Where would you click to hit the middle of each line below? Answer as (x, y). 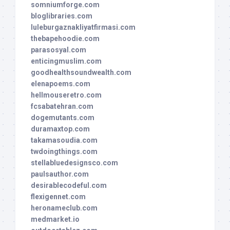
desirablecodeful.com (69, 186)
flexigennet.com (58, 197)
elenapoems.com (61, 84)
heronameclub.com (64, 208)
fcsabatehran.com (62, 107)
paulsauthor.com (60, 174)
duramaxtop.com (60, 129)
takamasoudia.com (64, 140)
